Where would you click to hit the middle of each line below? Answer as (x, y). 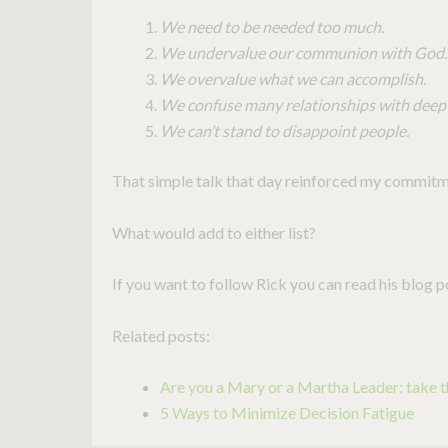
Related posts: (161, 335)
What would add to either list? (214, 232)
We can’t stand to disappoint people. (284, 130)
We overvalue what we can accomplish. (293, 78)
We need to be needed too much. (272, 26)
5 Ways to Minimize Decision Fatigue (287, 413)
